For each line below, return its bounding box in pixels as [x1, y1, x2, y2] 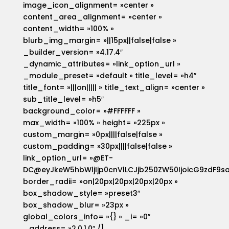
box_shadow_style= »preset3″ [22, 188, 140, 199]
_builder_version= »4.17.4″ [22, 47, 123, 58]
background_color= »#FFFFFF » [22, 106, 141, 117]
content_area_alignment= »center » [22, 12, 162, 22]
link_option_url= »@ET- [22, 153, 113, 164]
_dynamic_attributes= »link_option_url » [22, 59, 180, 70]
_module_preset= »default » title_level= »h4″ [22, 71, 196, 81]
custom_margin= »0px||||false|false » [22, 129, 163, 140]
